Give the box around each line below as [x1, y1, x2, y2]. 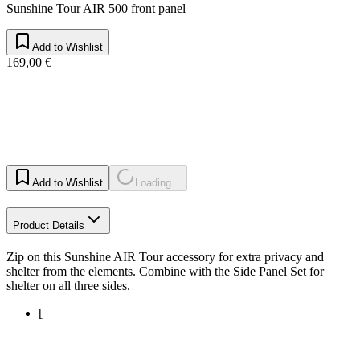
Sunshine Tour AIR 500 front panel [6, 2, 186, 16]
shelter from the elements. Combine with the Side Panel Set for [6, 264, 324, 278]
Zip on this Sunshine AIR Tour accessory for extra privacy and [6, 249, 324, 264]
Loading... [135, 177, 181, 190]
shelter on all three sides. [6, 278, 130, 292]
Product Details [13, 219, 84, 232]
